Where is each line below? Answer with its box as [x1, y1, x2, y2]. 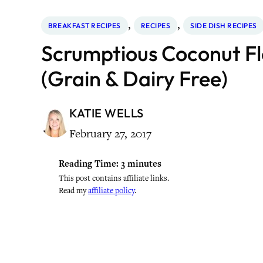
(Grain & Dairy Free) [41, 65, 228, 92]
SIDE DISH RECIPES [190, 21, 257, 30]
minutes [127, 157, 161, 170]
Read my [59, 185, 88, 195]
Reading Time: [59, 157, 119, 170]
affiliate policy [88, 185, 134, 195]
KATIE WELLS [69, 105, 144, 120]
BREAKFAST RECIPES [48, 21, 121, 30]
